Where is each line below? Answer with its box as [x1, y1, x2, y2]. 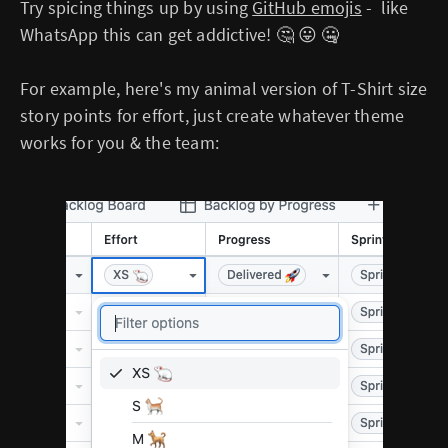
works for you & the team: [20, 130, 219, 154]
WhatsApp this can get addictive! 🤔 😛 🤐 [20, 22, 340, 46]
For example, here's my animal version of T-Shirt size [20, 76, 428, 100]
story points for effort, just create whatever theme [20, 103, 405, 127]
